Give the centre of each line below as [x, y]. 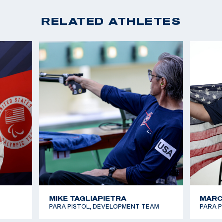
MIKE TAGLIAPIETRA [87, 198]
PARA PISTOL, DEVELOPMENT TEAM [104, 206]
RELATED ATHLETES [111, 21]
